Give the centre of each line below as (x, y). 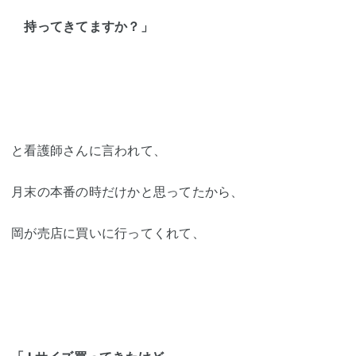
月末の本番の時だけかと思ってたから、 (128, 192)
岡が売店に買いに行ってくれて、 (108, 233)
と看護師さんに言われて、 (89, 151)
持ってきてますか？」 (82, 27)
